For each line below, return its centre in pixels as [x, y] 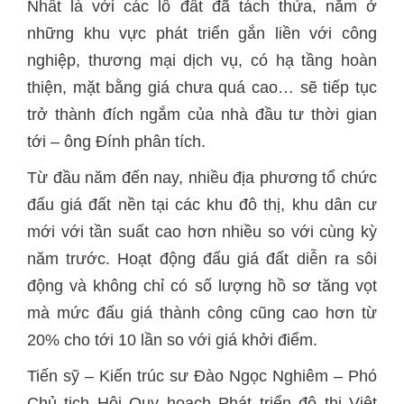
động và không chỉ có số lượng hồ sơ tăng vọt [202, 286]
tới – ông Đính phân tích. [116, 142]
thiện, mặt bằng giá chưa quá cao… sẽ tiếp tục [202, 87]
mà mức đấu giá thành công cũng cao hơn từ [202, 313]
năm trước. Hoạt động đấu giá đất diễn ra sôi [202, 259]
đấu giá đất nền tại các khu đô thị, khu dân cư [202, 205]
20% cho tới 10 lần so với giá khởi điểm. [172, 340]
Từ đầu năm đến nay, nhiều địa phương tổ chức [202, 178]
